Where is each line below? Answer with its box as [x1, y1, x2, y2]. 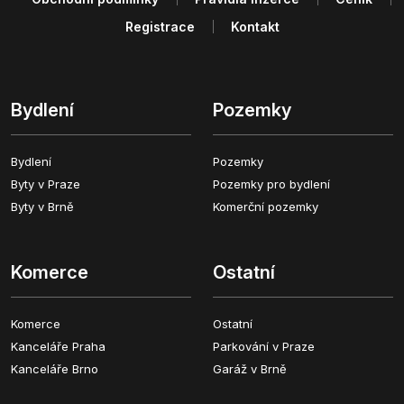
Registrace [124, 18, 195, 34]
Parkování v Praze [213, 338, 315, 353]
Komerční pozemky [213, 198, 318, 214]
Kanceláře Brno [11, 361, 98, 376]
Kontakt [230, 18, 280, 34]
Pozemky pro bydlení [213, 176, 330, 191]
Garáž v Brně [213, 361, 287, 376]
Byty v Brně [11, 198, 74, 214]
